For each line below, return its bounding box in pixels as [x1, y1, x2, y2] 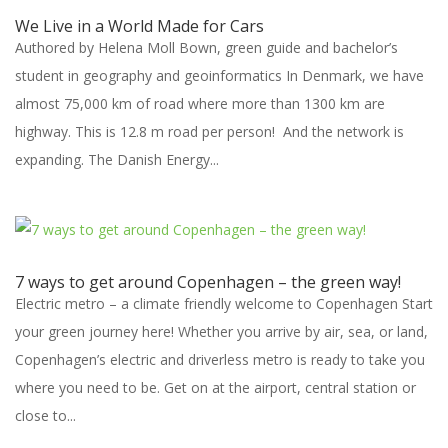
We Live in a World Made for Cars [15, 15, 264, 37]
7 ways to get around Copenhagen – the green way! [15, 271, 401, 293]
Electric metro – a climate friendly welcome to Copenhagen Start [15, 294, 433, 313]
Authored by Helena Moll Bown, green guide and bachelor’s [15, 38, 398, 57]
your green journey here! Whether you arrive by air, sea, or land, [15, 322, 428, 341]
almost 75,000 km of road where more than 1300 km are [15, 94, 385, 113]
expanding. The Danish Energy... [15, 150, 219, 169]
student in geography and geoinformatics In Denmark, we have [15, 66, 424, 85]
